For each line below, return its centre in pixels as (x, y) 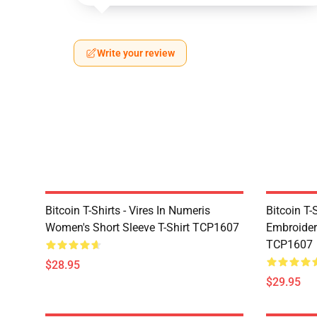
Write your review (136, 53)
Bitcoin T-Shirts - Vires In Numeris (128, 211)
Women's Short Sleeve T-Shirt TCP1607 (142, 227)
